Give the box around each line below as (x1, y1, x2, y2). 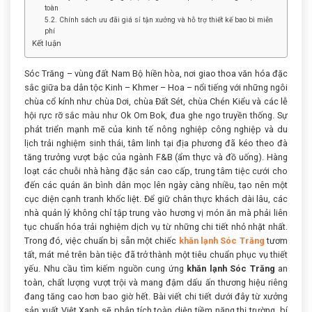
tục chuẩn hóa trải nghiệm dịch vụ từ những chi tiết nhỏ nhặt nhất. (24, 221, 288, 232)
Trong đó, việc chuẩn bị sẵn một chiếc (24, 235, 177, 246)
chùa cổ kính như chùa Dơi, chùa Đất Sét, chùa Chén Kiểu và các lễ (24, 95, 288, 107)
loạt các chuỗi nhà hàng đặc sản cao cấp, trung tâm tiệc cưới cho (24, 165, 288, 176)
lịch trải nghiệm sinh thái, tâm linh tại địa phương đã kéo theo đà (24, 137, 288, 148)
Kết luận (32, 38, 61, 49)
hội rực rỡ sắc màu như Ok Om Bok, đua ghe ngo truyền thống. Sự (24, 109, 288, 120)
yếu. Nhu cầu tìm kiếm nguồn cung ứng (24, 263, 187, 274)
